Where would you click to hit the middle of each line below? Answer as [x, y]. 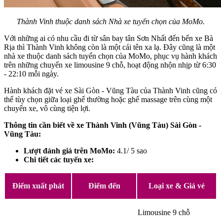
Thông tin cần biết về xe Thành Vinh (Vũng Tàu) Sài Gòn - [103, 125]
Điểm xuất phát [38, 186]
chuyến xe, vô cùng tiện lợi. [47, 109]
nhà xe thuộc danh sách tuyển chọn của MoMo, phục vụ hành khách [110, 56]
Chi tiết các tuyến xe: [59, 160]
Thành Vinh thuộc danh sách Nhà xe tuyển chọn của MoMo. [110, 22]
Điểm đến [104, 186]
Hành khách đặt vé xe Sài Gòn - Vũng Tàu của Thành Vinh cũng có [110, 91]
